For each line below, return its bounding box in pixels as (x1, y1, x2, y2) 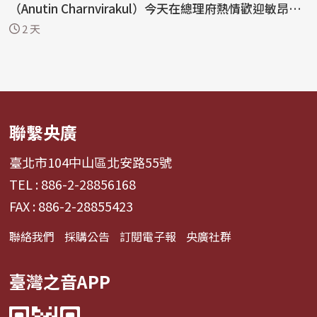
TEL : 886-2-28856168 (9, 174, 137, 193)
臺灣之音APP (9, 268, 111, 294)
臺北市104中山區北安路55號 (9, 152, 173, 171)
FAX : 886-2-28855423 (9, 196, 134, 215)
